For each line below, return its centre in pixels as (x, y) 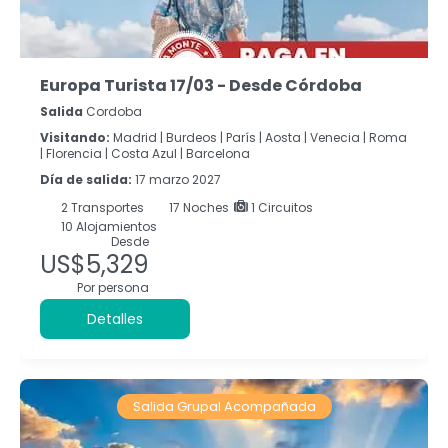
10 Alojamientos (107, 226)
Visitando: (75, 137)
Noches (206, 207)
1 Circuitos (280, 207)
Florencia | (77, 153)
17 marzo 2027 (178, 179)
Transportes (107, 207)
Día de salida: (87, 179)
